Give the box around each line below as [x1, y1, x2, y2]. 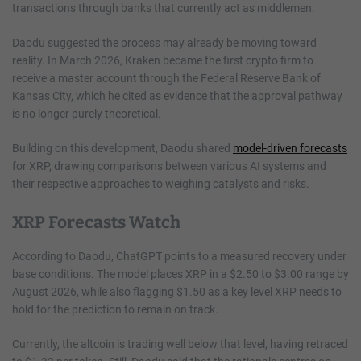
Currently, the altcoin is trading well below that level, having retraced [12, 337, 348, 351]
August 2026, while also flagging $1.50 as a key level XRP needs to [12, 284, 342, 298]
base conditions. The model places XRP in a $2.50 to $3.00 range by [12, 267, 349, 280]
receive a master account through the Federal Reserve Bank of [12, 71, 321, 85]
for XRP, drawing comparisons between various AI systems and [12, 159, 326, 172]
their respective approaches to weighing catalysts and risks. [12, 176, 312, 190]
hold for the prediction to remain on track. [12, 302, 221, 316]
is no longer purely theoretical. [12, 106, 161, 120]
